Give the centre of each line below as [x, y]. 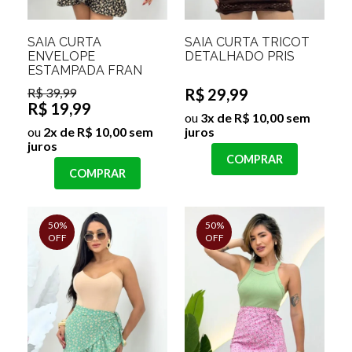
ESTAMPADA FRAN [85, 70]
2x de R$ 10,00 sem [97, 131]
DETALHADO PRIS [240, 56]
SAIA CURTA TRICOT [247, 42]
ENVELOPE [61, 56]
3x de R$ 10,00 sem [254, 117]
